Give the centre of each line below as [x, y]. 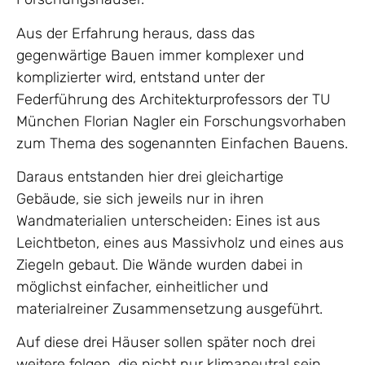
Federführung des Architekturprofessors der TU [173, 99]
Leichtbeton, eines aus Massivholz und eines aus [180, 242]
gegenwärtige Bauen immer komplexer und [160, 55]
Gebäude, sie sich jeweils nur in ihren [140, 198]
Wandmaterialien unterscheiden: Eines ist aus [168, 220]
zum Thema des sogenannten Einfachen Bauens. [182, 143]
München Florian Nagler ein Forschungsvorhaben [181, 121]
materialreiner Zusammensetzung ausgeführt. [169, 308]
